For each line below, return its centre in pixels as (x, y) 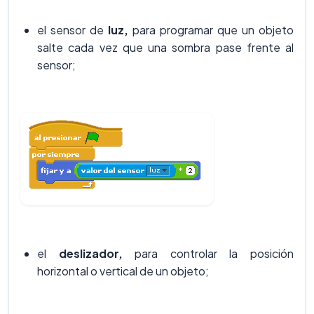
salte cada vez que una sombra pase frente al (165, 47)
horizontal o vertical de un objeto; (123, 271)
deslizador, (90, 253)
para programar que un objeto (211, 29)
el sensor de (73, 29)
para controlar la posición (208, 253)
